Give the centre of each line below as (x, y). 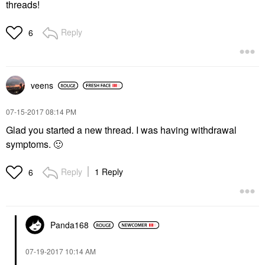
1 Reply (109, 172)
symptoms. (30, 144)
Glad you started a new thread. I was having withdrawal (121, 130)
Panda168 (70, 225)
